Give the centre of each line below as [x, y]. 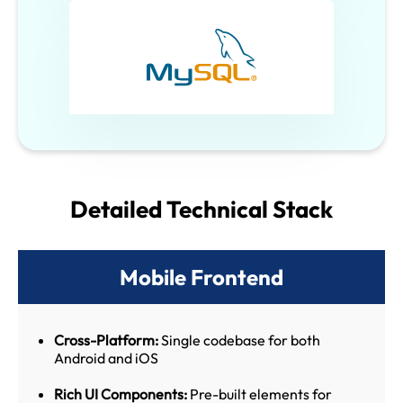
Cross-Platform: [106, 340]
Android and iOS [106, 358]
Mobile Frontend [201, 277]
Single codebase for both [241, 340]
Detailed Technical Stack [201, 209]
